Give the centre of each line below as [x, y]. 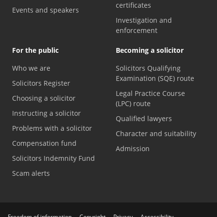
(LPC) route [133, 104]
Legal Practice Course [150, 93]
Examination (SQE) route [155, 78]
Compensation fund [44, 143]
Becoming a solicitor [150, 50]
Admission [133, 149]
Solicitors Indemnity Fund [54, 158]
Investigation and [144, 20]
